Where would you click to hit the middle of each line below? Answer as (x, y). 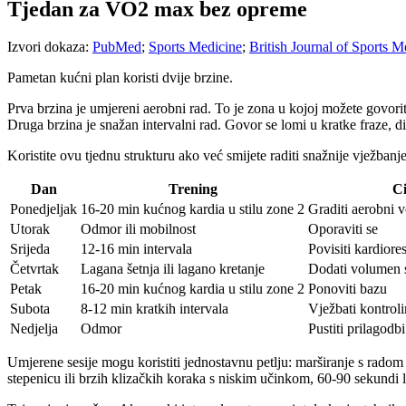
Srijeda (30, 249)
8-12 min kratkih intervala (155, 309)
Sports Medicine (195, 47)
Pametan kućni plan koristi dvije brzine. (120, 78)
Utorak (30, 229)
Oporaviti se (343, 229)
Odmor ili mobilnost (138, 229)
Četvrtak (34, 269)
